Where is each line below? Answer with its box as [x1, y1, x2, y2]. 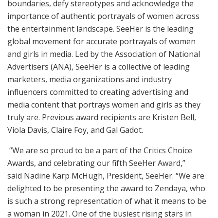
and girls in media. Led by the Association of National [7, 48, 200, 59]
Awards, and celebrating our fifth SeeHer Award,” [7, 157, 185, 168]
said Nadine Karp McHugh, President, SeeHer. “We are [7, 170, 204, 181]
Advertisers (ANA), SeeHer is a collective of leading [7, 61, 190, 72]
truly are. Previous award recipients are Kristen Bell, [7, 111, 196, 123]
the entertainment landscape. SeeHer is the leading [7, 23, 194, 34]
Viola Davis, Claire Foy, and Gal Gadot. [7, 124, 143, 135]
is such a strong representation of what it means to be [7, 195, 206, 206]
